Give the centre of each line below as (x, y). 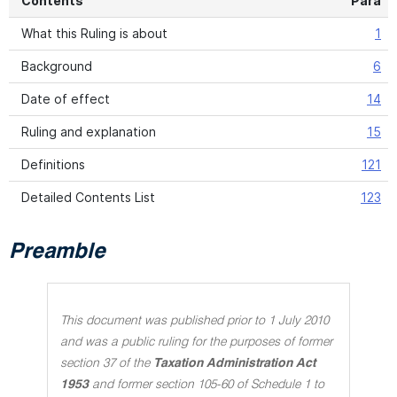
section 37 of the (105, 363)
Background (57, 66)
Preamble (57, 253)
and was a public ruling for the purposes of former (196, 342)
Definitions (53, 164)
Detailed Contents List (88, 197)
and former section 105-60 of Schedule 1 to (208, 385)
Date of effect (66, 99)
